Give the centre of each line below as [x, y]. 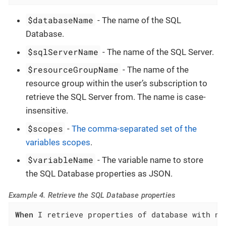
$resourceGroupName [73, 70]
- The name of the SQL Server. [157, 52]
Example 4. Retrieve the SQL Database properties [92, 195]
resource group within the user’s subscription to [117, 83]
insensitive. [47, 111]
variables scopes [58, 142]
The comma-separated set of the [134, 128]
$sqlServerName [63, 51]
